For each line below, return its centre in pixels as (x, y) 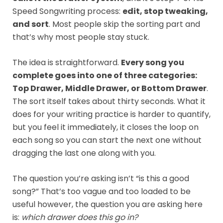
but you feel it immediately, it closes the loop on (106, 127)
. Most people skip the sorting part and (124, 24)
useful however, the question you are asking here (108, 204)
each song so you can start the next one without (107, 140)
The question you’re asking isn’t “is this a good (101, 178)
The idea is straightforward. (67, 62)
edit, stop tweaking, (165, 11)
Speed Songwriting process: (67, 11)
